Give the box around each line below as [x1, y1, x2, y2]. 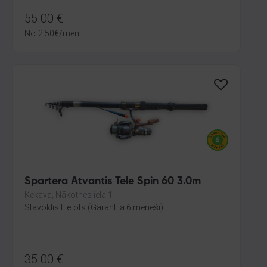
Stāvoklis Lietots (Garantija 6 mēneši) [24, 203, 163, 212]
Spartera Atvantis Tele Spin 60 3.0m [24, 176, 201, 187]
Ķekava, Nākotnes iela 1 [24, 190, 113, 200]
